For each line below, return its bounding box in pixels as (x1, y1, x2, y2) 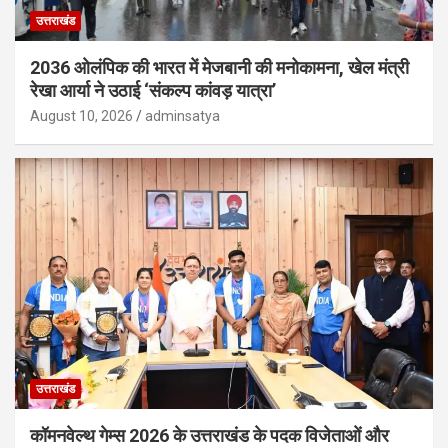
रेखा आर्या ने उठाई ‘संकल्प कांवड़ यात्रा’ (30, 79, 276, 101)
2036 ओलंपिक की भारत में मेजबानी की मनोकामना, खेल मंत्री (30, 56, 409, 78)
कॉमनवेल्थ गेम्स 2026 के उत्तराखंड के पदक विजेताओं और (30, 424, 389, 446)
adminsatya (145, 107, 220, 124)
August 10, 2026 (30, 107, 133, 124)
